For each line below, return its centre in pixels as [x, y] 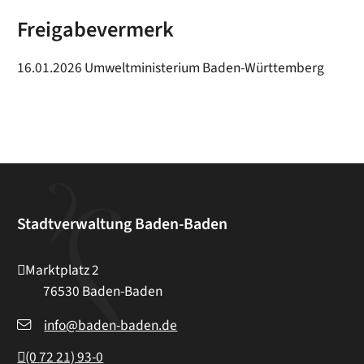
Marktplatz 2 [63, 270]
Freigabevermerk [96, 30]
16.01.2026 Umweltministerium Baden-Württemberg [171, 68]
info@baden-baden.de [111, 326]
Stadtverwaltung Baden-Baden [123, 224]
